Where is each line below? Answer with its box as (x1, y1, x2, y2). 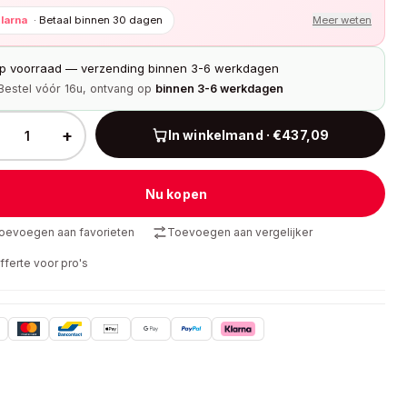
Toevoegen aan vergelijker (167, 225, 313, 239)
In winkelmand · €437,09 (167, 126, 330, 143)
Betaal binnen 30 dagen (39, 14, 163, 26)
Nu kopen (144, 185, 208, 202)
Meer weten (313, 14, 372, 26)
